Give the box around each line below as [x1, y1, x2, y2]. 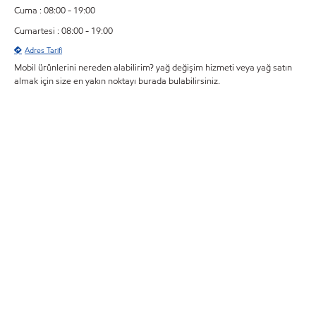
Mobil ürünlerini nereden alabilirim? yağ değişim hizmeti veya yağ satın [14, 61, 292, 75]
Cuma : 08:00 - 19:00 [14, 4, 95, 18]
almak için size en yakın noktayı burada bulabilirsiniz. [14, 75, 220, 88]
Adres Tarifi [25, 44, 63, 56]
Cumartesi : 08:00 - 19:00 [14, 25, 113, 38]
